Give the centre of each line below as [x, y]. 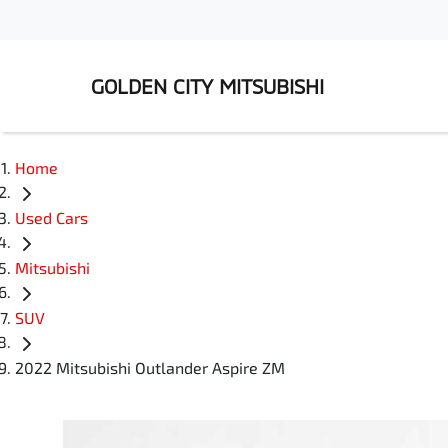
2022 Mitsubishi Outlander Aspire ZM [150, 368]
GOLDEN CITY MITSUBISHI [207, 86]
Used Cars [51, 218]
